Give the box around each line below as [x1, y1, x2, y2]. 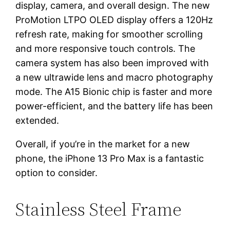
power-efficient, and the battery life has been [15, 100, 214, 111]
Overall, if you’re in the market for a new [15, 138, 190, 149]
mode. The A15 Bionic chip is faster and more [15, 86, 213, 97]
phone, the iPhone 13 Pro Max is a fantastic [15, 152, 204, 164]
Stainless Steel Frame [15, 196, 182, 222]
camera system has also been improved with [15, 57, 209, 68]
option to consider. [15, 167, 98, 178]
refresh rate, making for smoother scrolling [15, 28, 203, 40]
